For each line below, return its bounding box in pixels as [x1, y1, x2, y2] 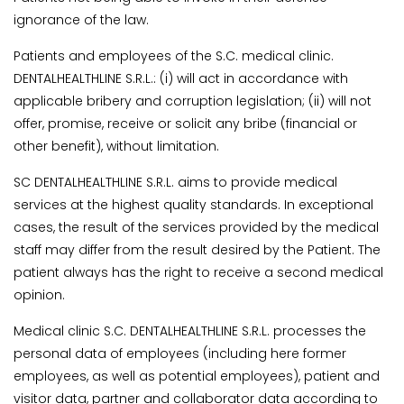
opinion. [14, 286, 65, 305]
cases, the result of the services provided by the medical [14, 218, 379, 237]
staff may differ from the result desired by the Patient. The [14, 241, 381, 260]
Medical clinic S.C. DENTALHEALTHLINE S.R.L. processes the [14, 322, 366, 341]
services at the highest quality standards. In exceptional [14, 196, 373, 215]
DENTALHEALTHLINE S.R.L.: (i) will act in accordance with [14, 69, 348, 88]
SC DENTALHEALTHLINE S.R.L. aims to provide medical [14, 173, 337, 192]
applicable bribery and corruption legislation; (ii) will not [14, 92, 372, 111]
